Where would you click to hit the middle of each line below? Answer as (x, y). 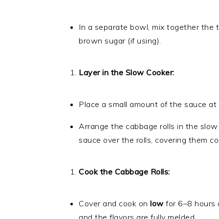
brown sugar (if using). (120, 41)
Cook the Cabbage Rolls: (124, 172)
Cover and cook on (114, 203)
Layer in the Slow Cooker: (127, 72)
